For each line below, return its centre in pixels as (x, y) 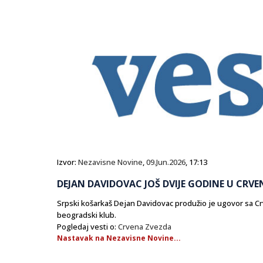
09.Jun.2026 (166, 162)
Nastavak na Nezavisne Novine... (119, 238)
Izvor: (68, 162)
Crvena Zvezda (145, 227)
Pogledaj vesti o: (87, 227)
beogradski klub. (87, 215)
